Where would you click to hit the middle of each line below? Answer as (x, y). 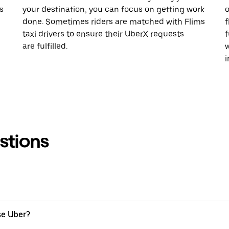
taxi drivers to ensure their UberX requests (103, 34)
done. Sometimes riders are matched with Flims (114, 21)
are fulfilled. (45, 46)
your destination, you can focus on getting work (113, 9)
